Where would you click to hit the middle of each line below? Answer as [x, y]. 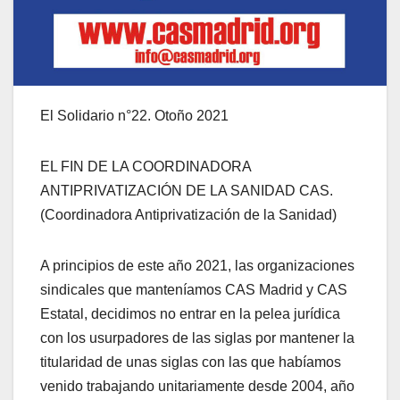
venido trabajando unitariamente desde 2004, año [197, 386]
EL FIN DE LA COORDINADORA [146, 166]
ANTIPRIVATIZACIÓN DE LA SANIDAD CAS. [187, 190]
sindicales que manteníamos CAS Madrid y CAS [194, 289]
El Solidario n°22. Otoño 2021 [134, 115]
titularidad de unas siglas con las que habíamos [191, 362]
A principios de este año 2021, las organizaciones [197, 265]
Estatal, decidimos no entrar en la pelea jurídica [190, 313]
